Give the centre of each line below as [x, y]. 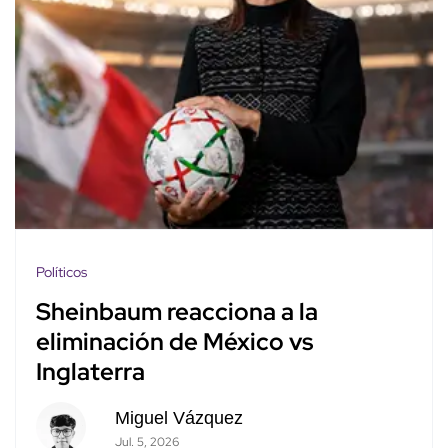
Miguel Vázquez [178, 418]
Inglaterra [90, 372]
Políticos [61, 272]
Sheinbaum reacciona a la [177, 312]
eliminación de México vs [174, 342]
